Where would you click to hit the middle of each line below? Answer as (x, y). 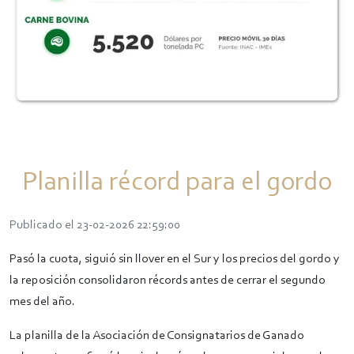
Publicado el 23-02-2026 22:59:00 (95, 225)
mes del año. (42, 302)
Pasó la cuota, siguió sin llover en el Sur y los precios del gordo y (175, 259)
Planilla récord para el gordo (177, 183)
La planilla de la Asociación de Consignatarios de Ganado (157, 336)
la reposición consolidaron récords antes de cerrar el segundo (168, 281)
